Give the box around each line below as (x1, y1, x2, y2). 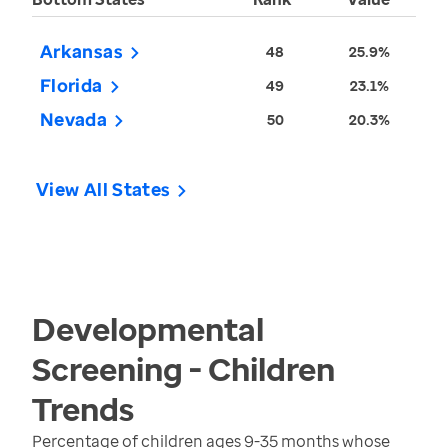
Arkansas (40, 39, 123, 64)
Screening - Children (32, 347, 335, 391)
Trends (32, 387, 134, 431)
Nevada (40, 107, 108, 132)
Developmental (32, 307, 264, 351)
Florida (40, 73, 103, 98)
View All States (36, 177, 171, 202)
